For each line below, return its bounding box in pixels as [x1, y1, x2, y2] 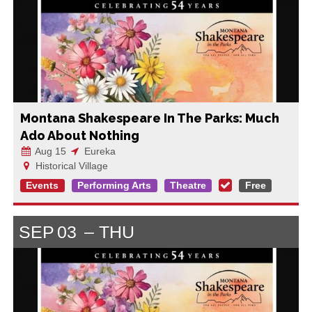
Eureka [81, 145, 116, 157]
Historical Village [32, 159, 108, 171]
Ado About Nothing [19, 127, 139, 143]
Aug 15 [32, 145, 66, 157]
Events [26, 180, 59, 192]
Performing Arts [77, 180, 152, 192]
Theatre [169, 180, 206, 192]
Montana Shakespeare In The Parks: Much [19, 110, 279, 125]
